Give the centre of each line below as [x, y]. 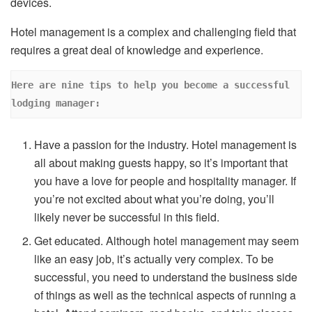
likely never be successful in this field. [127, 217]
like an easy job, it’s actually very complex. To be [154, 258]
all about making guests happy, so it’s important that [161, 162]
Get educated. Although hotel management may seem [167, 240]
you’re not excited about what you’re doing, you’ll [155, 198]
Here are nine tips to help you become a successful [150, 85]
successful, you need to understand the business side [166, 276]
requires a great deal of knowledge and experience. [138, 50]
